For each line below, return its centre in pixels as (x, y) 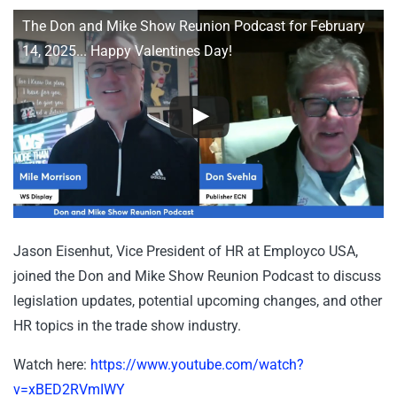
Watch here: (52, 365)
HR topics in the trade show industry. (127, 326)
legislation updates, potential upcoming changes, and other (198, 301)
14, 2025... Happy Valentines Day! (127, 51)
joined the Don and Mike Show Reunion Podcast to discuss (197, 276)
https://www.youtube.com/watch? (197, 365)
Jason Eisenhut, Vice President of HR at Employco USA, (186, 252)
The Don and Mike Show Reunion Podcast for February (194, 26)
